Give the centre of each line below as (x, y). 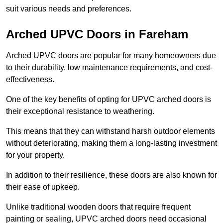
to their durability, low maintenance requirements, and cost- (109, 68)
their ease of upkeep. (43, 187)
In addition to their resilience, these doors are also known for (111, 175)
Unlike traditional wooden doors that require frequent (98, 207)
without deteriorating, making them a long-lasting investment (111, 143)
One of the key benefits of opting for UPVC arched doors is (109, 100)
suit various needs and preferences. (69, 9)
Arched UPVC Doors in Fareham (97, 34)
